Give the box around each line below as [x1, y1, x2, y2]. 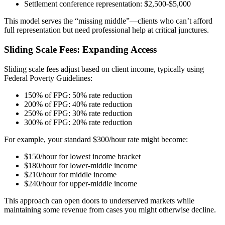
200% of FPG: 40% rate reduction [24, 99, 132, 108]
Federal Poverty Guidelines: [4, 73, 92, 82]
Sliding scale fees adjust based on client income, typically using [4, 64, 204, 73]
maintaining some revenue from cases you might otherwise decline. [4, 205, 216, 214]
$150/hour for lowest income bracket [24, 152, 141, 161]
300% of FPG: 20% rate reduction [24, 118, 132, 127]
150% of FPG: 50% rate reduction [24, 90, 132, 99]
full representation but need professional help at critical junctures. [4, 26, 209, 35]
